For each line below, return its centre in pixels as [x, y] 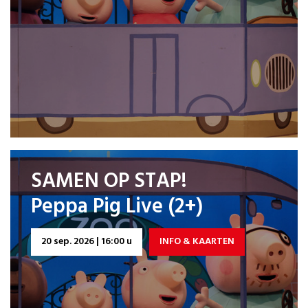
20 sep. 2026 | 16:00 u [87, 242]
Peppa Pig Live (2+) [117, 207]
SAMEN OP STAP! [109, 181]
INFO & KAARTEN [197, 242]
